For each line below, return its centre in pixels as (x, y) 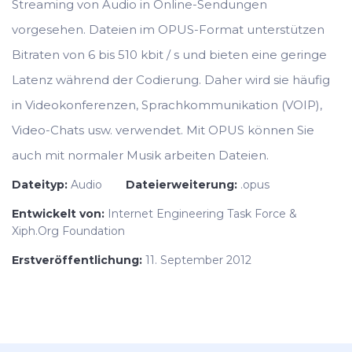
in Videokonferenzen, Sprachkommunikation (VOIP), (167, 105)
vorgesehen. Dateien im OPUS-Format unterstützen (168, 29)
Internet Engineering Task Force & (202, 214)
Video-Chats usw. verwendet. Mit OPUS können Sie (163, 130)
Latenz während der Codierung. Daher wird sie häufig (171, 80)
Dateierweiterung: (183, 185)
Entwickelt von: (60, 214)
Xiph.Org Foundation (68, 231)
